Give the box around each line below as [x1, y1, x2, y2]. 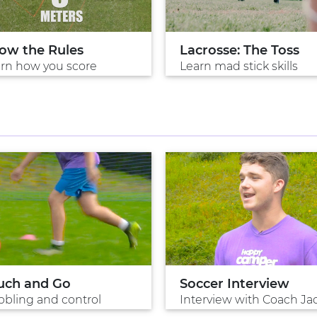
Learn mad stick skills [180, 59, 298, 74]
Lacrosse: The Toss [180, 42, 299, 59]
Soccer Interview [180, 276, 289, 292]
